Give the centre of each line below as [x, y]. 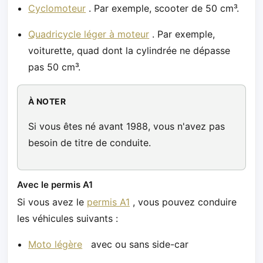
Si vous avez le [52, 202]
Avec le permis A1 [55, 184]
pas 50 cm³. [55, 67]
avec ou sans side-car [136, 245]
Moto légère [55, 245]
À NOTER [47, 101]
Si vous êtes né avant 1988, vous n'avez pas [126, 126]
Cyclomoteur [57, 8]
